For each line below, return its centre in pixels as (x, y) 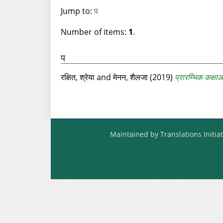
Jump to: (77, 11)
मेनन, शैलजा (130, 77)
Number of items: (94, 32)
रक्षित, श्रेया (77, 77)
